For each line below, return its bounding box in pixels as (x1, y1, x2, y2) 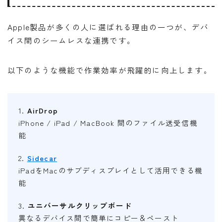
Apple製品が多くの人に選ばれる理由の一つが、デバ (7, 21, 209, 33)
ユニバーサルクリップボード (27, 200, 132, 211)
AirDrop (27, 105, 58, 116)
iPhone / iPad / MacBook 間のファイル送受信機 (18, 117, 198, 128)
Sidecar (27, 153, 57, 164)
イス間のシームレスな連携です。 (7, 35, 135, 46)
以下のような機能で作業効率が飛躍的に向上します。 (7, 64, 212, 76)
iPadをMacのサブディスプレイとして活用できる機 (18, 165, 203, 176)
